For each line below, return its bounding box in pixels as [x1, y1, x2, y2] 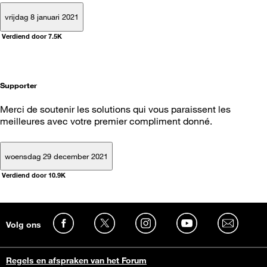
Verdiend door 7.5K [2, 31, 62, 41]
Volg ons [6, 219, 41, 230]
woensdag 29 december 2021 [5, 151, 108, 162]
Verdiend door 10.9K [2, 170, 66, 180]
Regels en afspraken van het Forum [6, 254, 147, 266]
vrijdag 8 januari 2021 [5, 12, 79, 22]
